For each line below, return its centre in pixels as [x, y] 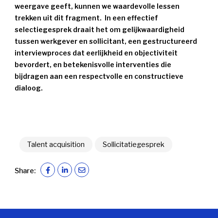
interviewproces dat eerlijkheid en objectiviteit [96, 53]
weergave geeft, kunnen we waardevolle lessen [97, 6]
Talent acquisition [56, 145]
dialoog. [29, 88]
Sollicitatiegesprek [134, 145]
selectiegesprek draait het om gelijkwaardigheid [100, 30]
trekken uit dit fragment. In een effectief [86, 18]
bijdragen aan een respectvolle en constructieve [99, 76]
